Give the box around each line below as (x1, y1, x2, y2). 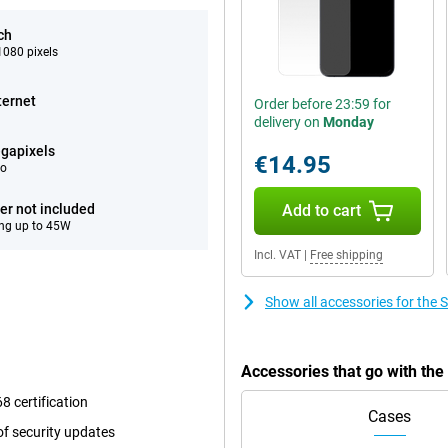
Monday (323, 114, 374, 130)
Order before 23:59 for (254, 96, 391, 112)
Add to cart (281, 201, 361, 220)
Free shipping (310, 248, 383, 262)
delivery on (254, 114, 323, 130)
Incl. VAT (254, 248, 301, 262)
